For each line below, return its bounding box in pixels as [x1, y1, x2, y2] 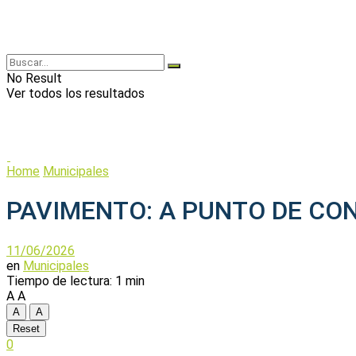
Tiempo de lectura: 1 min [6, 273, 145, 288]
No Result [6, 71, 62, 86]
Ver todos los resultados [6, 86, 145, 101]
